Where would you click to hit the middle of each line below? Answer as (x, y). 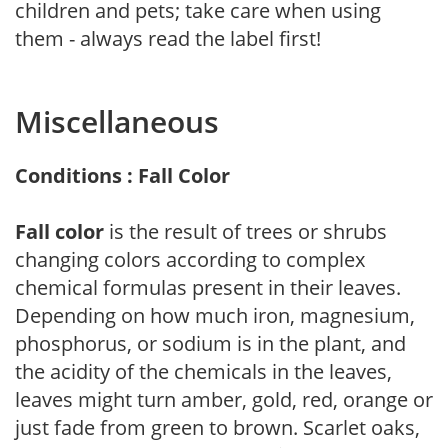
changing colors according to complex (190, 259)
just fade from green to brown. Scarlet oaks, (217, 427)
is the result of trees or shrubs (245, 231)
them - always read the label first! (168, 38)
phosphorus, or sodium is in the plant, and (210, 343)
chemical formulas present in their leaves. (208, 287)
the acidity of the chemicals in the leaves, (203, 371)
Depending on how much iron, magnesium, (215, 315)
